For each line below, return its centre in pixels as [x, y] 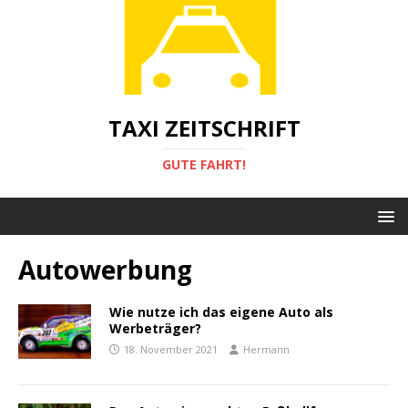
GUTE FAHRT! [204, 164]
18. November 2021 [171, 349]
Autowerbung [105, 269]
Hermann [266, 349]
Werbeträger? [155, 328]
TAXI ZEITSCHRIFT [204, 127]
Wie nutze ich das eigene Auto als [221, 311]
